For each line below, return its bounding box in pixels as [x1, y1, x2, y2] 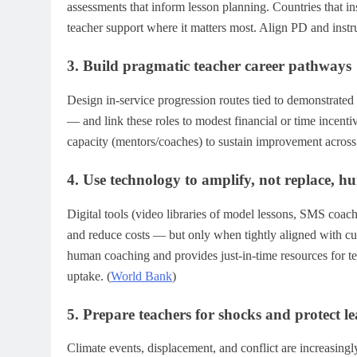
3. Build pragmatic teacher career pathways [67, 57, 351, 75]
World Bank [111, 269, 172, 283]
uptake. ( [67, 269, 111, 283]
